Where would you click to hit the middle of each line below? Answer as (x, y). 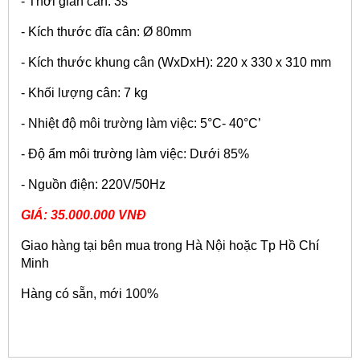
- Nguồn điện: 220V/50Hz (93, 184)
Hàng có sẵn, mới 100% (90, 293)
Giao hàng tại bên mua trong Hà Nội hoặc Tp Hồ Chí (170, 245)
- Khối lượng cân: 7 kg (84, 92)
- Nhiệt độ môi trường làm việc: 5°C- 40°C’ (141, 123)
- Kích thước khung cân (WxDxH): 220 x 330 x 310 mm (176, 62)
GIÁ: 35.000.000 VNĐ (84, 215)
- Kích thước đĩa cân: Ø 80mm (106, 31)
